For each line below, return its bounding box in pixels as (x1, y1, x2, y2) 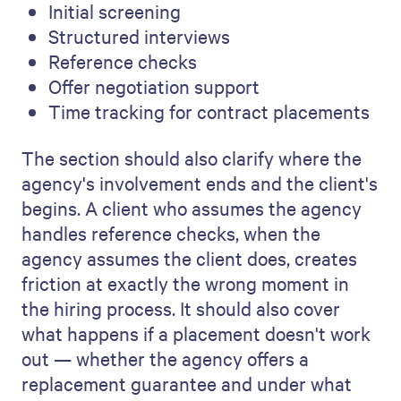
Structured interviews (48, 23, 230, 48)
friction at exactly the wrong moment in (21, 270, 349, 295)
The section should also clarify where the (21, 145, 362, 170)
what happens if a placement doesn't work (21, 320, 371, 346)
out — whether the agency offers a (21, 346, 309, 371)
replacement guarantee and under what (21, 371, 352, 396)
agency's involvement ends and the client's (21, 170, 378, 195)
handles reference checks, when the (21, 220, 320, 245)
